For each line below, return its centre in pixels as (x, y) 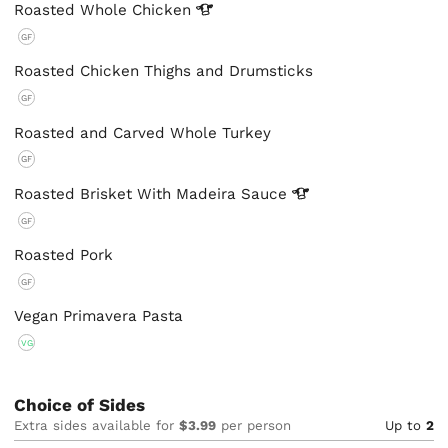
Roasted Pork (64, 254)
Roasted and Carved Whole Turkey (143, 132)
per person (254, 425)
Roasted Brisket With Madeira (128, 193)
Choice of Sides (80, 404)
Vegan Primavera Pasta (99, 316)
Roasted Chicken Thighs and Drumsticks (164, 71)
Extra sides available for (97, 425)
